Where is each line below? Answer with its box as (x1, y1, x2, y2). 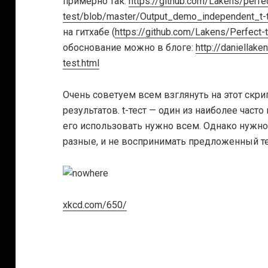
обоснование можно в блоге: (63, 42, 196, 54)
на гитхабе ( (63, 26, 115, 38)
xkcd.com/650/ (63, 199, 127, 211)
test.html (63, 57, 100, 69)
